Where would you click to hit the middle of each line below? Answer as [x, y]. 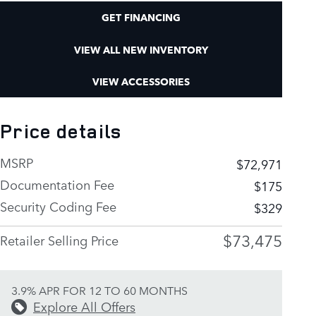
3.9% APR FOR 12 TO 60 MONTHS [99, 290]
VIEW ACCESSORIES [141, 81]
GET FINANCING [141, 17]
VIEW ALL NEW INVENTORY [141, 49]
